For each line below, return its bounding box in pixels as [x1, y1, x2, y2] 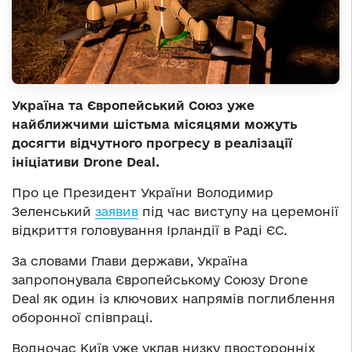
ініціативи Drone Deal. [12, 155, 159, 170]
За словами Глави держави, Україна [12, 254, 247, 269]
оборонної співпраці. [12, 310, 152, 325]
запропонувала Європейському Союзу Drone [12, 273, 308, 288]
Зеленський [12, 204, 95, 219]
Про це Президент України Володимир [12, 185, 273, 200]
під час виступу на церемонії [138, 204, 339, 219]
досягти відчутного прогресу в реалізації [12, 136, 292, 151]
